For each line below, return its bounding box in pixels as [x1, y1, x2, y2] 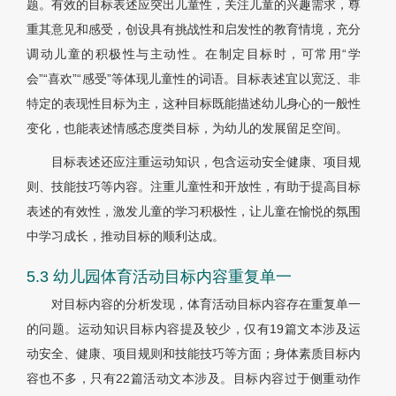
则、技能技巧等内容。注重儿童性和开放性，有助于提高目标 [27, 179, 361, 194]
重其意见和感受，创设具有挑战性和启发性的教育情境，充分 [27, 22, 361, 37]
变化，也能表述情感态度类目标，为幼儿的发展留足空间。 [27, 121, 348, 136]
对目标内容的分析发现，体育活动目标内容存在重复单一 [51, 297, 361, 312]
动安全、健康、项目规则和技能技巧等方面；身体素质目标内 [27, 346, 361, 362]
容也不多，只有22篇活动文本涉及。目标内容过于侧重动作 [27, 371, 361, 386]
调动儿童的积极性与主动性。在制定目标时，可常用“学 [27, 47, 361, 62]
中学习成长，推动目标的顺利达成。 [27, 229, 225, 244]
